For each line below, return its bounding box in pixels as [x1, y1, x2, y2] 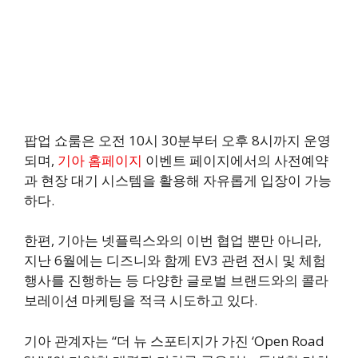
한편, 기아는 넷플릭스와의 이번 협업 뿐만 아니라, [24, 231, 321, 250]
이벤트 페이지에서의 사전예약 [142, 150, 328, 169]
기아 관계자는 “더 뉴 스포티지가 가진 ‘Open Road [24, 331, 324, 350]
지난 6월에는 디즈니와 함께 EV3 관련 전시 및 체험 [24, 251, 326, 270]
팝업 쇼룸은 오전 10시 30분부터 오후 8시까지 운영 [24, 130, 331, 149]
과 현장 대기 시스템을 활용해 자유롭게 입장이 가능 [24, 170, 332, 189]
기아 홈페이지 [58, 150, 142, 169]
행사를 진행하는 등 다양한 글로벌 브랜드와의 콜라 [24, 271, 328, 290]
